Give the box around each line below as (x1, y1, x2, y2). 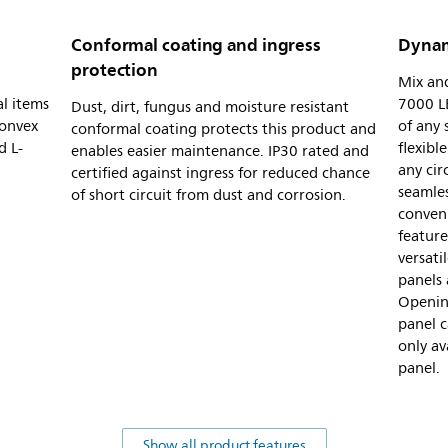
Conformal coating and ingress (71, 29, 322, 60)
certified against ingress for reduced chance (71, 160, 370, 186)
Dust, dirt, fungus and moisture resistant (71, 94, 349, 120)
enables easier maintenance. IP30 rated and (71, 138, 369, 164)
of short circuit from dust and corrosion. (71, 182, 346, 208)
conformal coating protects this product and (71, 116, 376, 142)
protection (71, 54, 159, 85)
